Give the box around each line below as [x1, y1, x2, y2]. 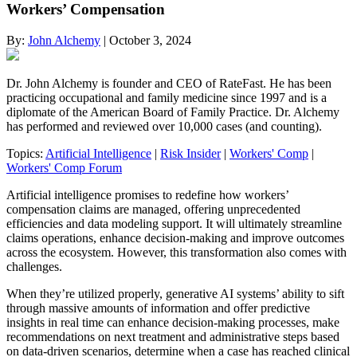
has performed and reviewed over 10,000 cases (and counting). [6, 120, 322, 134]
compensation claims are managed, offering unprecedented [6, 202, 300, 217]
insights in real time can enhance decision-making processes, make [6, 316, 339, 330]
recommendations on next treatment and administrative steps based [6, 330, 339, 344]
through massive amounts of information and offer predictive [6, 301, 310, 316]
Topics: [6, 147, 45, 161]
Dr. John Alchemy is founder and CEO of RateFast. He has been [6, 76, 331, 91]
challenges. [6, 260, 62, 274]
